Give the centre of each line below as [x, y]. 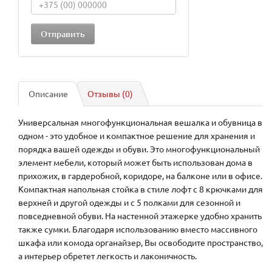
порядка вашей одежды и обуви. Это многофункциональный [139, 149]
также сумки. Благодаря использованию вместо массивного [138, 229]
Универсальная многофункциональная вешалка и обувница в [140, 122]
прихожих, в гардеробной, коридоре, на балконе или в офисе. [140, 176]
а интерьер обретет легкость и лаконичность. [107, 256]
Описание [48, 94]
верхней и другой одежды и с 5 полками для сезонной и [129, 202]
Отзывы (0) [110, 94]
